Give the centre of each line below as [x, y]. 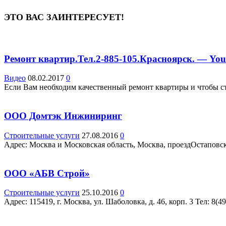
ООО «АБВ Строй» [47, 173]
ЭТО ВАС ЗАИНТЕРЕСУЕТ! [64, 17]
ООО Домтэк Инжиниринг [63, 116]
